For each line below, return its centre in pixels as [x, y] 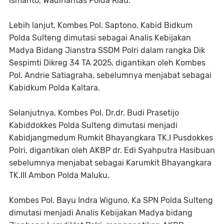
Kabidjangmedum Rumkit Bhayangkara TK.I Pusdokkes [111, 137]
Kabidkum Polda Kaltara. [54, 87]
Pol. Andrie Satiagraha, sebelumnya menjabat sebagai [110, 75]
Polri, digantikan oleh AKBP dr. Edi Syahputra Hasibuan [112, 150]
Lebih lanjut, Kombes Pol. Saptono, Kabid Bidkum [101, 25]
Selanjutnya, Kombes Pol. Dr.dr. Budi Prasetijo [94, 112]
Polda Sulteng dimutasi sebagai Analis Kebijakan [100, 37]
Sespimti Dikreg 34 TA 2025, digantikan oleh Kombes [107, 62]
